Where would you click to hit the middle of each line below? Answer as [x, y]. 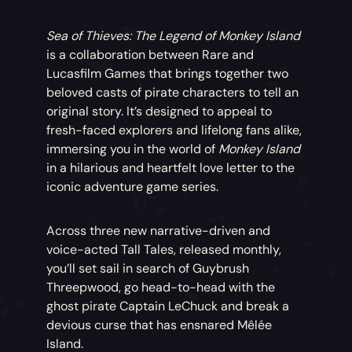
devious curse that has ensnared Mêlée [159, 324]
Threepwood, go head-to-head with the [161, 287]
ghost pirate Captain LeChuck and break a [168, 306]
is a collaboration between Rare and [150, 54]
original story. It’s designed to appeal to [159, 111]
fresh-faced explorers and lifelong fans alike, [174, 130]
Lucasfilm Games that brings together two [168, 73]
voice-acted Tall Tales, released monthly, [164, 249]
